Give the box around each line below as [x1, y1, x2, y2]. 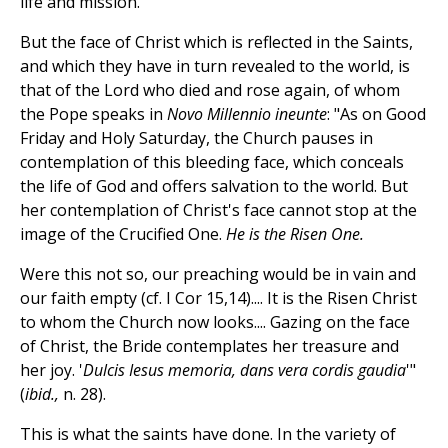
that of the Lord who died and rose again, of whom [20, 79, 400, 102]
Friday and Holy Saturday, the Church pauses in [20, 127, 373, 150]
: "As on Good [327, 103, 426, 126]
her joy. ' [20, 359, 83, 382]
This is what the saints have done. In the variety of [20, 423, 396, 446]
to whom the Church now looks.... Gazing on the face [20, 311, 410, 334]
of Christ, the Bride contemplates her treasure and [20, 335, 399, 358]
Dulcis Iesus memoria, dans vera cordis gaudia [83, 359, 406, 382]
